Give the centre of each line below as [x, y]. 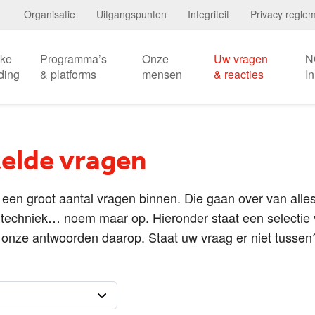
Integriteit [208, 14]
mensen [162, 74]
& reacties [239, 74]
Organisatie [50, 14]
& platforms [68, 74]
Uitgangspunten [131, 14]
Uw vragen [241, 59]
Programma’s [73, 59]
